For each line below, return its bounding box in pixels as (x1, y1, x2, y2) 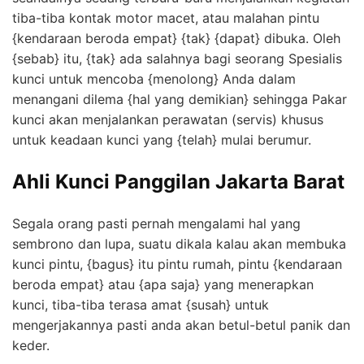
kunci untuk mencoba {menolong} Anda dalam (12, 70, 296, 87)
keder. (12, 336, 50, 353)
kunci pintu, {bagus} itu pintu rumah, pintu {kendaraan (12, 255, 342, 272)
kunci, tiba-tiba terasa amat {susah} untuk (12, 296, 269, 313)
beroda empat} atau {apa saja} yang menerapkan (12, 275, 314, 292)
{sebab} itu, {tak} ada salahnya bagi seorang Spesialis (12, 50, 342, 67)
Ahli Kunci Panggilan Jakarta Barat (12, 169, 344, 193)
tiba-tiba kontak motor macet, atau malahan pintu (12, 9, 319, 26)
